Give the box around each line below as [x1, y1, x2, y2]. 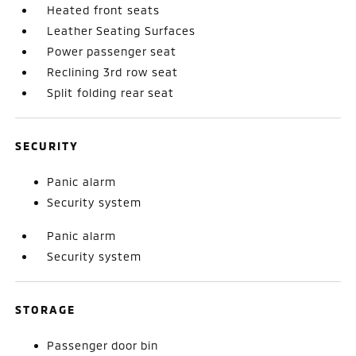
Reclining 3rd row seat [47, 64, 179, 79]
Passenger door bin [47, 338, 159, 352]
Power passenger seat [47, 44, 177, 58]
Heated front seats [47, 2, 161, 17]
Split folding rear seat [47, 85, 175, 99]
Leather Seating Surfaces [47, 23, 196, 37]
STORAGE [15, 302, 76, 316]
